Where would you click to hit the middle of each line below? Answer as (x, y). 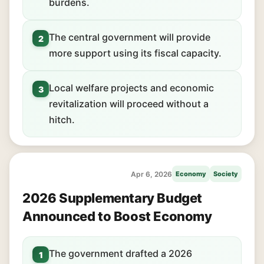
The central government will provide (130, 37)
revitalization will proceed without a (129, 104)
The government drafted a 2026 (121, 253)
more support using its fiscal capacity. (135, 53)
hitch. (62, 120)
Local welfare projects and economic (131, 88)
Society (226, 174)
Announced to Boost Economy (117, 216)
